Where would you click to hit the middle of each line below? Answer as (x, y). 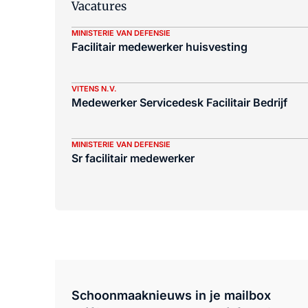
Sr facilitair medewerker (133, 158)
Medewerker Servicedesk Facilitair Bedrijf (179, 102)
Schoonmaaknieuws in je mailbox (171, 295)
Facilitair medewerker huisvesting (159, 47)
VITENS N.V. (94, 89)
